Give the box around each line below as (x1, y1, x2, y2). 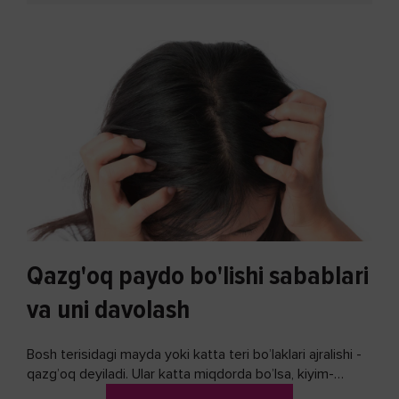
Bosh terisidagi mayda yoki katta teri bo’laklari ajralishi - (27, 346, 362, 364)
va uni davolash (27, 293, 190, 327)
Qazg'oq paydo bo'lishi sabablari (27, 259, 369, 293)
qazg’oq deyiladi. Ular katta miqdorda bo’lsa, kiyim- (27, 365, 334, 384)
